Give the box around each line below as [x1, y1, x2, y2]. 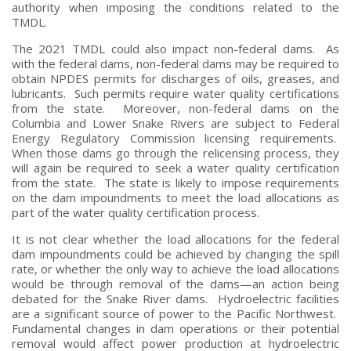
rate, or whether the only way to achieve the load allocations [12, 260, 339, 277]
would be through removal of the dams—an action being [12, 275, 339, 291]
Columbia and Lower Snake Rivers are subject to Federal [12, 114, 339, 131]
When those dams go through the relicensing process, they [12, 144, 339, 161]
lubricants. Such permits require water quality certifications [12, 85, 339, 101]
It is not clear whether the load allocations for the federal [12, 230, 339, 247]
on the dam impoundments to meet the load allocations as [12, 189, 339, 205]
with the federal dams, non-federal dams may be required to [12, 55, 339, 71]
